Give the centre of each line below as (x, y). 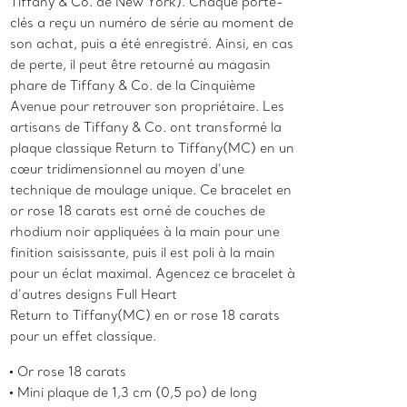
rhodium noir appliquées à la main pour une (145, 232)
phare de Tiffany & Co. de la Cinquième (133, 86)
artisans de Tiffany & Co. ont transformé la (146, 128)
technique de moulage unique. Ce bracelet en (151, 190)
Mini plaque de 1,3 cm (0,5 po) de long (138, 393)
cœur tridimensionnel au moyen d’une (128, 169)
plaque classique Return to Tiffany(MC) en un (153, 149)
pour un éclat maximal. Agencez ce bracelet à (153, 274)
